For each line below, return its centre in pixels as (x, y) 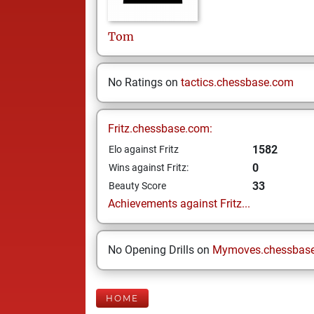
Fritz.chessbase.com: (160, 129)
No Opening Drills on (160, 250)
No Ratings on (144, 82)
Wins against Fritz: (149, 168)
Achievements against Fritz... (179, 204)
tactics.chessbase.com (237, 82)
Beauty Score (137, 186)
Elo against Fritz (144, 149)
